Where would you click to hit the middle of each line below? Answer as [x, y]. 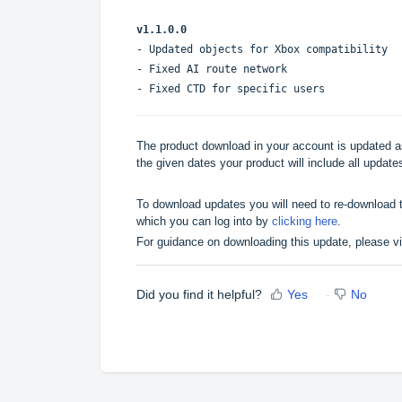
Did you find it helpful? [199, 295]
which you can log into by [204, 221]
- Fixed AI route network [212, 69]
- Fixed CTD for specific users [231, 88]
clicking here [305, 221]
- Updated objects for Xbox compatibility [262, 49]
